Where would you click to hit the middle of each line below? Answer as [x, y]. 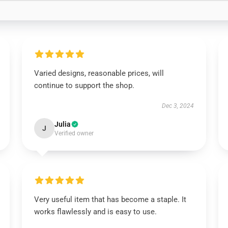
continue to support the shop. [84, 85]
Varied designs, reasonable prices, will [99, 73]
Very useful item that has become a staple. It [110, 199]
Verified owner [74, 133]
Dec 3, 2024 [178, 106]
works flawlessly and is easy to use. [96, 212]
